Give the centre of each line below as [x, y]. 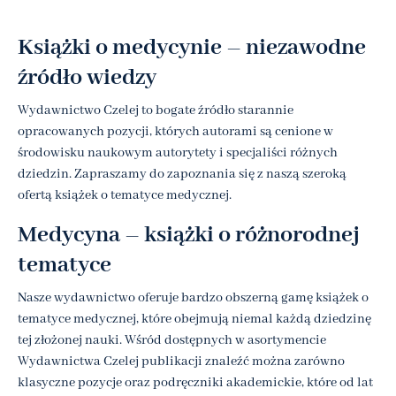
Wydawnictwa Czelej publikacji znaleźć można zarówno [181, 361]
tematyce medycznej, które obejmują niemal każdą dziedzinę [194, 319]
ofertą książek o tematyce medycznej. [125, 195]
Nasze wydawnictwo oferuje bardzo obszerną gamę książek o [193, 297]
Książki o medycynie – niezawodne [192, 47]
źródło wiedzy [87, 77]
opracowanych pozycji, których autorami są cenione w [175, 131]
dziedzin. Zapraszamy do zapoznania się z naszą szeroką [182, 174]
